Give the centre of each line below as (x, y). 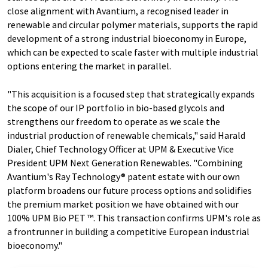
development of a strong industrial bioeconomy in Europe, (127, 38)
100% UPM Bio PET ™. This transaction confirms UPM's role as (134, 218)
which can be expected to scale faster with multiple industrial (133, 52)
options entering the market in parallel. (89, 66)
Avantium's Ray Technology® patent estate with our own (124, 176)
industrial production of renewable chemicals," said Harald (126, 135)
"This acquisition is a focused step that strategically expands (131, 94)
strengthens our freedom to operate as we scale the (114, 121)
